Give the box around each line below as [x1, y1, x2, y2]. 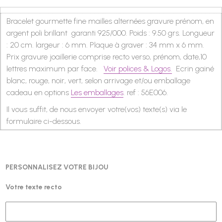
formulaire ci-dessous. [6, 116, 84, 126]
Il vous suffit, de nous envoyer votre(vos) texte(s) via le [6, 105, 187, 114]
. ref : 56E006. [123, 87, 168, 97]
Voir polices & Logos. [104, 63, 172, 73]
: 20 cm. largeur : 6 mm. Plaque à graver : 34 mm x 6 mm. [6, 40, 205, 50]
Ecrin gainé [172, 63, 215, 73]
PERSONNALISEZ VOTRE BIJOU [5, 163, 109, 172]
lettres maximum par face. [6, 63, 104, 73]
